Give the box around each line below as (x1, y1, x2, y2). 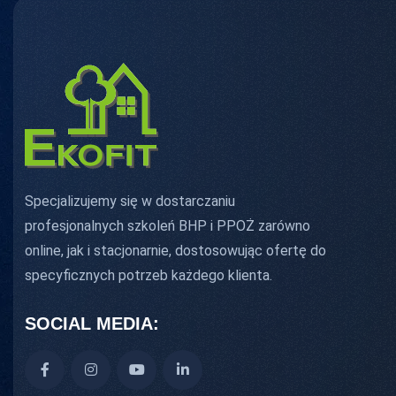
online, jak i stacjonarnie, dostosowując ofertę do (25, 241, 326, 259)
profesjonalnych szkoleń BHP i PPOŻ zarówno (25, 217, 310, 234)
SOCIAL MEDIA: (25, 313, 159, 333)
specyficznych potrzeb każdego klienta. (25, 266, 272, 284)
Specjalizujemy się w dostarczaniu (25, 192, 235, 209)
